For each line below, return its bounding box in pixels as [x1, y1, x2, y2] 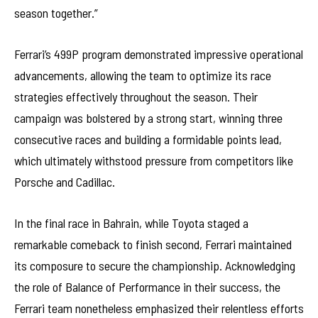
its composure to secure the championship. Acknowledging [14, 257, 295, 273]
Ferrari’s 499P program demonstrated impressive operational [14, 46, 303, 62]
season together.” [14, 5, 98, 21]
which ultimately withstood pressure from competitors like [14, 153, 293, 169]
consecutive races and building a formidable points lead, [14, 131, 282, 148]
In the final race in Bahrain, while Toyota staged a [14, 214, 248, 231]
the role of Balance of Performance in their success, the [14, 278, 280, 295]
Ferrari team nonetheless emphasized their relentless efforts [14, 300, 304, 316]
